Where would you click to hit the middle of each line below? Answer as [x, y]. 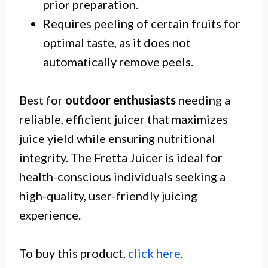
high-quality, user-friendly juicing [108, 196]
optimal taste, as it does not [117, 43]
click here [154, 253]
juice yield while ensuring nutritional [117, 138]
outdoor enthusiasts [121, 100]
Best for [42, 100]
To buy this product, [74, 253]
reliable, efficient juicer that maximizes [124, 119]
